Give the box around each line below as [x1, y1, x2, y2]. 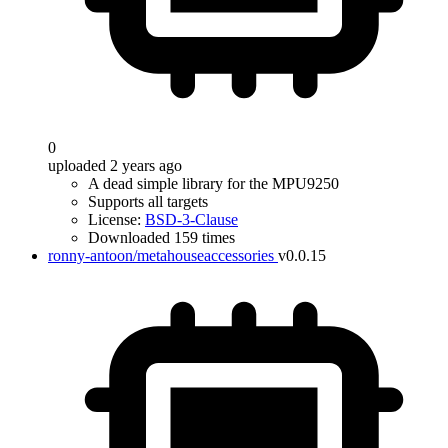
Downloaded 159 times [88, 229, 235, 246]
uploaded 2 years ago [48, 157, 182, 174]
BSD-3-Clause [145, 211, 238, 228]
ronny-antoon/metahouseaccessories [48, 247, 274, 264]
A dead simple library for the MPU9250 [88, 175, 339, 192]
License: [88, 211, 145, 228]
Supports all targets [88, 193, 208, 210]
